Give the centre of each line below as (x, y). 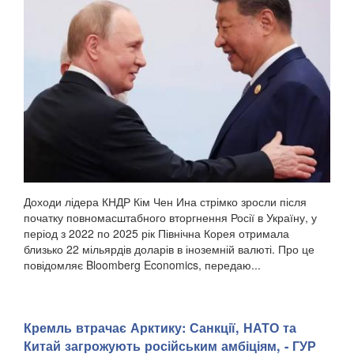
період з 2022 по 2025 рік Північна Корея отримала (156, 233)
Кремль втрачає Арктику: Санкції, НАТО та (160, 328)
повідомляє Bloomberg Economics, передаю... (142, 265)
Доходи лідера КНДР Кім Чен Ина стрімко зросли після (165, 202)
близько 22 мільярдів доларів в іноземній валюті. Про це (169, 249)
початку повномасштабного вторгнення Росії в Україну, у (170, 218)
